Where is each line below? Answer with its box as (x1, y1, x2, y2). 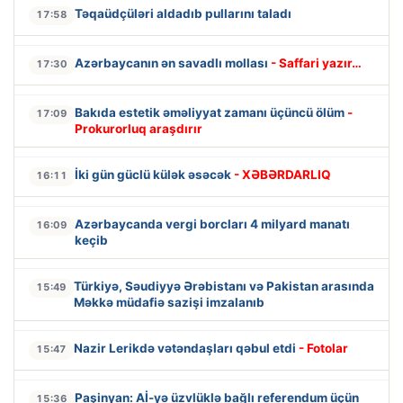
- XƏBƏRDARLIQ (234, 167, 331, 183)
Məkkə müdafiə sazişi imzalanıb (74, 295, 264, 310)
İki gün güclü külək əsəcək (75, 167, 234, 183)
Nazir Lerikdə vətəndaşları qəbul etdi (74, 341, 299, 356)
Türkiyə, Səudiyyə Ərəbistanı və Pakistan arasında (74, 279, 374, 294)
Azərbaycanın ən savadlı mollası (75, 56, 271, 71)
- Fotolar (299, 341, 348, 356)
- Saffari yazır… (271, 56, 362, 71)
